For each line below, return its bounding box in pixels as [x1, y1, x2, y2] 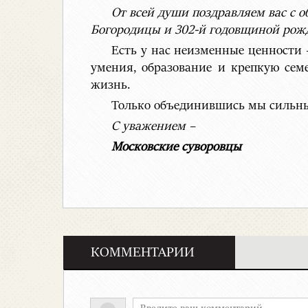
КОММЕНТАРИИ [91, 245, 195, 261]
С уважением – [111, 120, 195, 134]
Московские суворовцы [111, 140, 241, 155]
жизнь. [91, 78, 130, 93]
